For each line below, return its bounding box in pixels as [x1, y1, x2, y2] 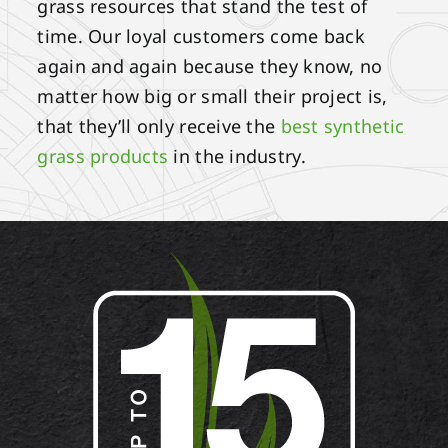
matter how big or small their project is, [37, 84, 388, 109]
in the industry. [168, 144, 306, 169]
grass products [37, 144, 169, 169]
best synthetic [280, 114, 405, 139]
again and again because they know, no [37, 54, 383, 79]
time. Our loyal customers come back [37, 24, 365, 49]
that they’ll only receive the [37, 114, 281, 139]
